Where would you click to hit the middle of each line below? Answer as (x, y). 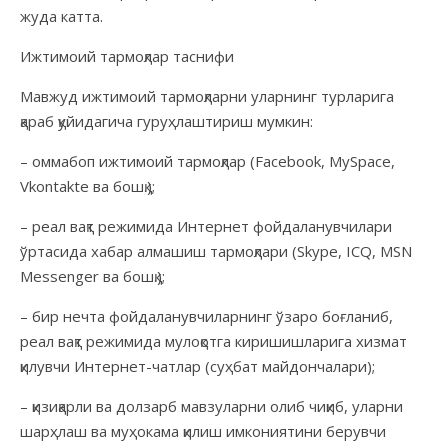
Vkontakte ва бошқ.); (87, 185)
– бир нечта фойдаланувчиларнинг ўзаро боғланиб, (206, 315)
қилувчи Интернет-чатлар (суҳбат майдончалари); (197, 365)
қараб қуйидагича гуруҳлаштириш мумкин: (166, 120)
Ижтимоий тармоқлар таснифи (127, 55)
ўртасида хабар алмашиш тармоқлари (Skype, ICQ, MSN (216, 250)
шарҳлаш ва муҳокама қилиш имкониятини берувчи (203, 430)
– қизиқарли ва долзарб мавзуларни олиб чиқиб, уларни (211, 405)
